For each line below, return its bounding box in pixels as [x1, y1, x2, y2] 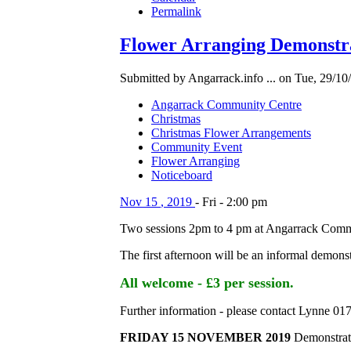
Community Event [151, 139, 242, 154]
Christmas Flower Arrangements [151, 125, 311, 139]
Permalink [151, 5, 201, 19]
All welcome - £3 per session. [120, 274, 294, 291]
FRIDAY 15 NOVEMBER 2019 [120, 330, 291, 344]
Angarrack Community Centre [151, 97, 302, 111]
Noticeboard [151, 168, 212, 182]
